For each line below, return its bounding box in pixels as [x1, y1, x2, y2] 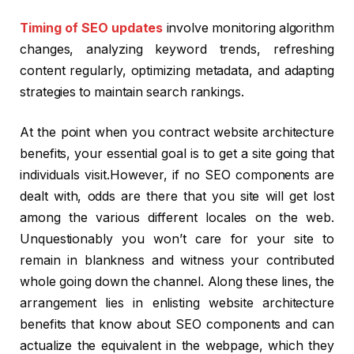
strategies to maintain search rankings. [20, 84, 244, 100]
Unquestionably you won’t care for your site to [20, 232, 334, 247]
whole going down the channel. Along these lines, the [20, 274, 334, 290]
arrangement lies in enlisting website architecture [20, 296, 334, 311]
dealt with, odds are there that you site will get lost [20, 189, 334, 205]
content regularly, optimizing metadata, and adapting [20, 62, 334, 78]
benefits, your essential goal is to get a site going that [20, 146, 334, 162]
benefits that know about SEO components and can [20, 317, 334, 333]
